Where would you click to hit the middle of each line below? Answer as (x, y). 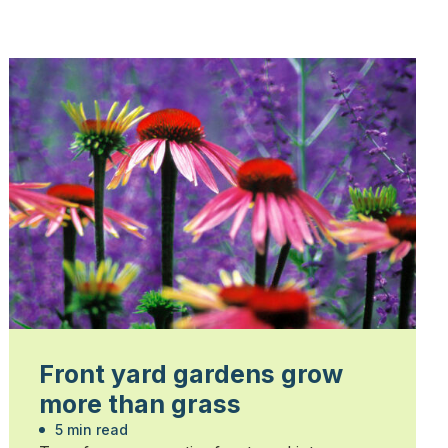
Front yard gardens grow (191, 374)
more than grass (140, 404)
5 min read (90, 430)
